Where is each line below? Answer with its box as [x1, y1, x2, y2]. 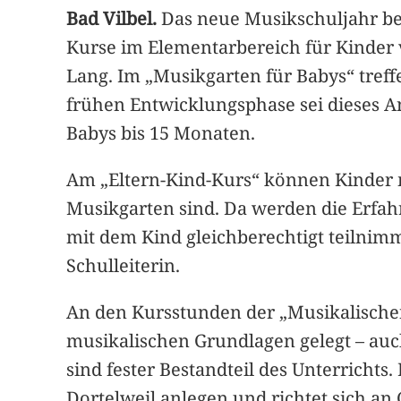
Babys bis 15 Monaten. [66, 120, 256, 145]
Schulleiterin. [66, 252, 181, 277]
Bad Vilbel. [66, 5, 158, 30]
